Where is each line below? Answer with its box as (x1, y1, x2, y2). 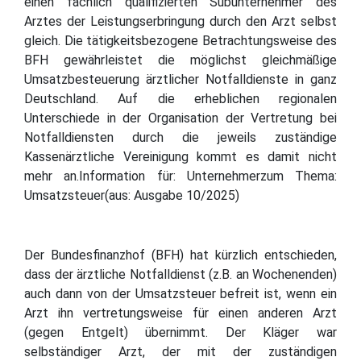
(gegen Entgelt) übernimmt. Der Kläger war (24, 324, 337, 340)
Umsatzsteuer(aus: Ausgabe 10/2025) (24, 187, 239, 203)
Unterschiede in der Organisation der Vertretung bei (24, 110, 337, 126)
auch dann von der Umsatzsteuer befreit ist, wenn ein (24, 285, 337, 301)
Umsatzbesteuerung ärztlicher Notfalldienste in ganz (24, 71, 337, 87)
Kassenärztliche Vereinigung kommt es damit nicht (24, 148, 337, 164)
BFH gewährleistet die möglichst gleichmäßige (24, 52, 337, 68)
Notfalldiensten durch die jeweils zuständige (24, 129, 337, 145)
